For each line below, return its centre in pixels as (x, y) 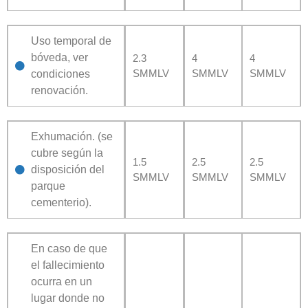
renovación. (59, 90)
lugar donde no (67, 298)
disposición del (67, 169)
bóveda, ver (59, 57)
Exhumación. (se (71, 136)
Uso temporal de (71, 41)
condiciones (60, 74)
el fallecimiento (67, 265)
